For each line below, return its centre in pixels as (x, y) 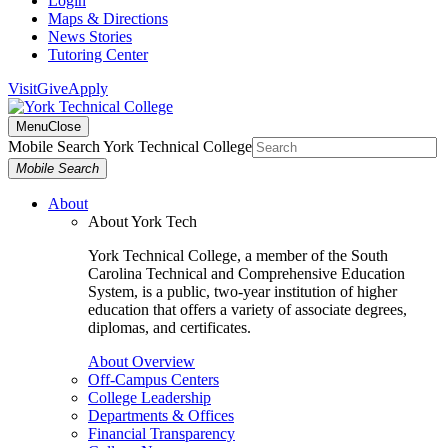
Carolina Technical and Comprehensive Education (246, 273)
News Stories (90, 36)
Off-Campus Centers (153, 379)
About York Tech (142, 221)
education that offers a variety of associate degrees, (247, 309)
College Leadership (149, 397)
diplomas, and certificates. (169, 327)
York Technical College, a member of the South (238, 255)
